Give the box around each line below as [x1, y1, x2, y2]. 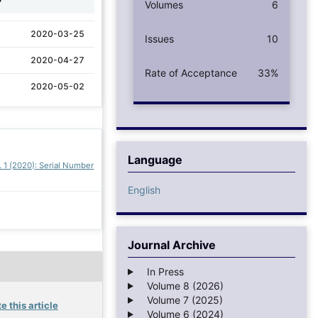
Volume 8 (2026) [138, 279, 224, 292]
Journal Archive [128, 237, 216, 252]
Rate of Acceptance [145, 66, 237, 79]
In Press [138, 265, 184, 278]
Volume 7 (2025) [138, 293, 223, 306]
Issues [145, 32, 174, 45]
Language [128, 152, 182, 167]
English [128, 183, 160, 196]
